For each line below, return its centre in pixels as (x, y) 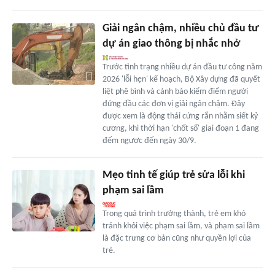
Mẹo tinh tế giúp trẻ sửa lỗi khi (173, 175)
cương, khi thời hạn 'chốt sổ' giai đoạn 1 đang (180, 128)
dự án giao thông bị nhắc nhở (171, 44)
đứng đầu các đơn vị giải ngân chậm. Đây (173, 104)
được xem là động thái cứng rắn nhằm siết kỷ (180, 116)
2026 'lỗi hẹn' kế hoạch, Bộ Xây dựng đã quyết (181, 79)
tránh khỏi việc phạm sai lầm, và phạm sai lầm (181, 226)
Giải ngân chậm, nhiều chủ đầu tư (180, 28)
